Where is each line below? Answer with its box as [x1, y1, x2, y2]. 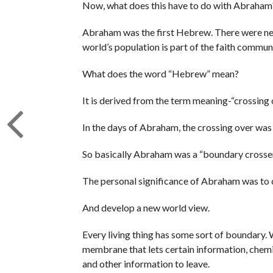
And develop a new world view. [82, 201, 210, 213]
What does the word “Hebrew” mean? [82, 67, 239, 79]
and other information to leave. [82, 257, 210, 269]
